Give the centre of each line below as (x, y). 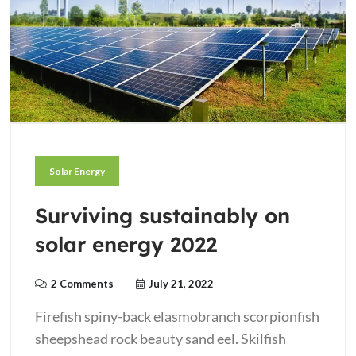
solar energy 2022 (126, 244)
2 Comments (82, 283)
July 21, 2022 (181, 283)
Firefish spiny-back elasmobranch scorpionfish (177, 316)
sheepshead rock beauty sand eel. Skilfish (161, 338)
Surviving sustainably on (163, 215)
